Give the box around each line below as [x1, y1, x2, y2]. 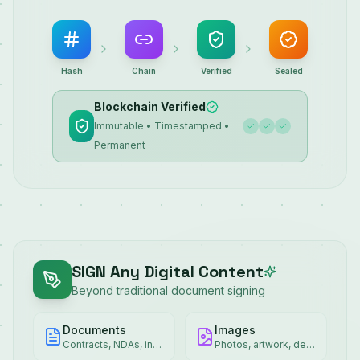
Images [215, 323, 256, 337]
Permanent [94, 139, 146, 151]
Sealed [274, 66, 303, 76]
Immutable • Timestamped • [94, 120, 231, 132]
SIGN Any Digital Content [72, 261, 264, 282]
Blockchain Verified [94, 100, 207, 113]
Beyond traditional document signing [72, 284, 265, 297]
